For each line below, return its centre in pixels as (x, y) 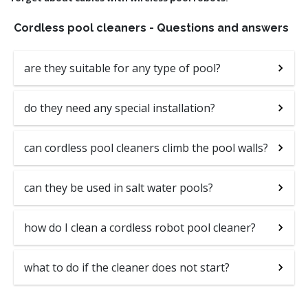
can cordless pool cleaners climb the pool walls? (146, 147)
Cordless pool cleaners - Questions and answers (151, 27)
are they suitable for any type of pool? (122, 68)
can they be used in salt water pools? (119, 187)
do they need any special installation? (120, 108)
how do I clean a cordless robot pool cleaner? (140, 227)
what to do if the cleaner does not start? (127, 267)
